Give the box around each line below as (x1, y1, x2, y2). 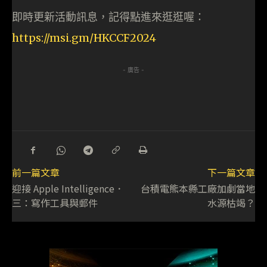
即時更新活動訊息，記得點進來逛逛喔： (12, 10, 205, 24)
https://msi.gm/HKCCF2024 (12, 31, 156, 45)
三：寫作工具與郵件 (12, 195, 98, 210)
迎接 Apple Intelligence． (12, 181, 124, 196)
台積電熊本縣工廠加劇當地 (140, 181, 255, 196)
